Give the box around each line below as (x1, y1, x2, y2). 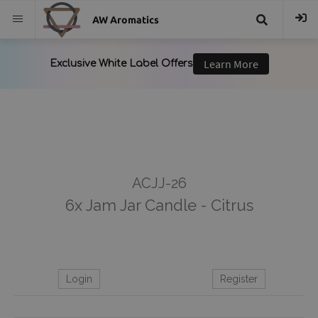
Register (219, 273, 258, 285)
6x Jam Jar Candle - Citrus (65, 196, 253, 214)
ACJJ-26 (131, 175, 187, 192)
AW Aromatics (92, 14, 159, 26)
